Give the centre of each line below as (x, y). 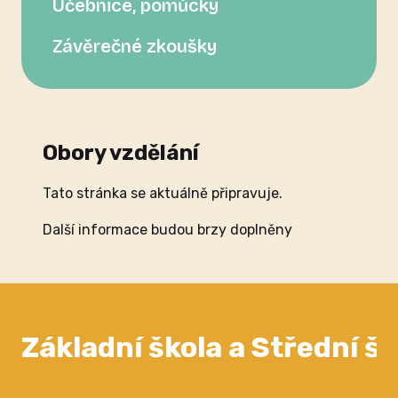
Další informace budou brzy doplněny (167, 229)
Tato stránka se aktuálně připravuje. (163, 193)
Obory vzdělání (121, 152)
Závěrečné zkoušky (135, 46)
